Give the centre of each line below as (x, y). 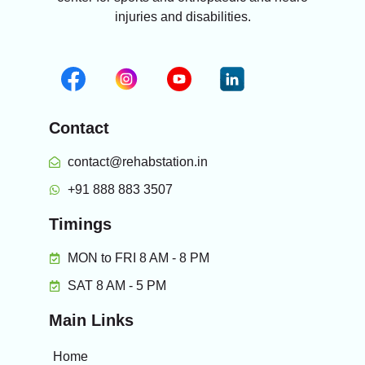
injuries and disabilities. (182, 16)
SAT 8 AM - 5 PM (117, 286)
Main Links (91, 321)
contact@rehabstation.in (137, 162)
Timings (80, 224)
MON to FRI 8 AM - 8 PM (138, 258)
